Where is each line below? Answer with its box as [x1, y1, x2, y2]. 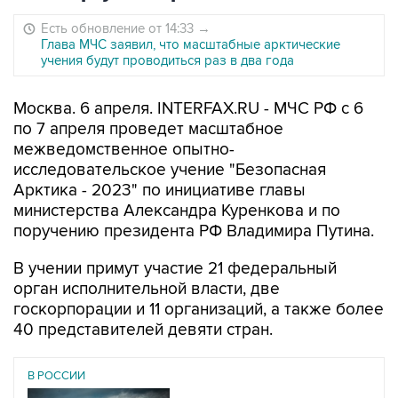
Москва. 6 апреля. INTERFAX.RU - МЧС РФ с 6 [13, 99, 363, 119]
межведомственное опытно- [13, 139, 235, 160]
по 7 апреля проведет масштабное [13, 119, 283, 139]
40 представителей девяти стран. [13, 320, 273, 340]
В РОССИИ [28, 369, 85, 383]
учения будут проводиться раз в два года [41, 52, 294, 68]
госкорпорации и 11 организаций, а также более [13, 299, 384, 320]
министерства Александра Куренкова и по [13, 201, 340, 221]
